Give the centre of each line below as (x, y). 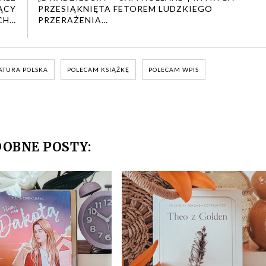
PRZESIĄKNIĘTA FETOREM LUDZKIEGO (126, 8)
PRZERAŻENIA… (73, 20)
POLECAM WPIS (174, 69)
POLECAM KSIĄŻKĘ (98, 69)
